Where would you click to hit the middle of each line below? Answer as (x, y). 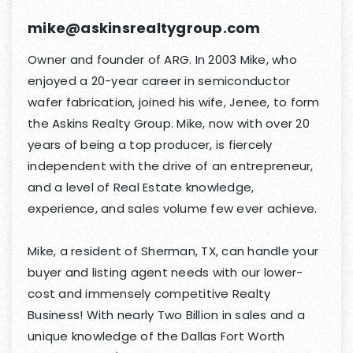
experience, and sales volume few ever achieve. (173, 209)
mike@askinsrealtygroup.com (144, 28)
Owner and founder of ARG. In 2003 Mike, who (162, 60)
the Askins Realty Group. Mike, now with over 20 (169, 124)
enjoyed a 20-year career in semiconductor (159, 81)
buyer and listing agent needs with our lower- (165, 273)
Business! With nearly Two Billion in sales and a (166, 315)
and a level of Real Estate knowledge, (141, 188)
